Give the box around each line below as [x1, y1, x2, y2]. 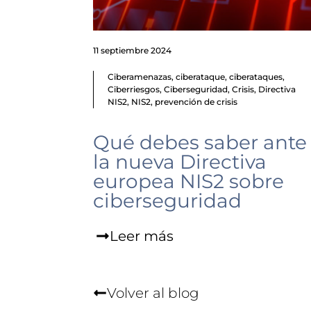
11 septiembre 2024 [93, 45, 172, 56]
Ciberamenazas [108, 72, 172, 82]
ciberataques [229, 72, 283, 82]
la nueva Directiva [93, 150, 267, 174]
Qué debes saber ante [93, 131, 308, 154]
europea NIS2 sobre [93, 169, 285, 193]
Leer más [110, 228, 174, 244]
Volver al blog [107, 285, 200, 301]
